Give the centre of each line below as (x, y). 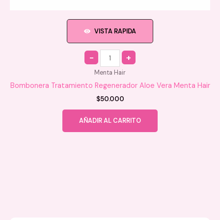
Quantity (99, 52)
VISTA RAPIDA (115, 31)
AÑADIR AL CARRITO (110, 120)
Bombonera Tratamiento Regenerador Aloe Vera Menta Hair (110, 85)
